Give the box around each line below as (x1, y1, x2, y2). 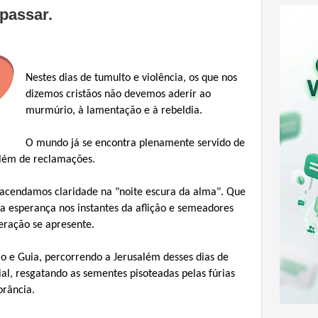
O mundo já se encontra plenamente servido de (26, 137, 245, 149)
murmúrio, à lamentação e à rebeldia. (26, 104, 202, 116)
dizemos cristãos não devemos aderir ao (26, 88, 211, 100)
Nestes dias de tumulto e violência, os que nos (26, 72, 237, 84)
